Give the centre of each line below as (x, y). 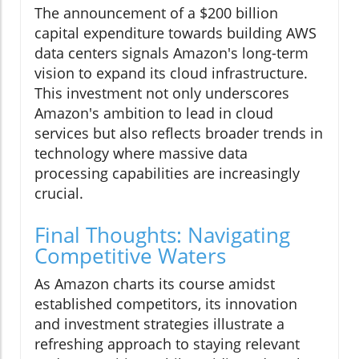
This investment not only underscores (162, 93)
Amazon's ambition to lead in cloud (154, 113)
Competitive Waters (130, 256)
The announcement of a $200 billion (156, 13)
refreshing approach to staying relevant (167, 344)
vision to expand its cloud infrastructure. (171, 73)
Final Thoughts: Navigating (162, 235)
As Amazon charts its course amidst (155, 284)
